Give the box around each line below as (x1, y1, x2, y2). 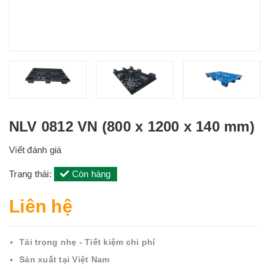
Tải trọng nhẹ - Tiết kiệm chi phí (19, 237, 156, 247)
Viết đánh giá (9, 145, 62, 155)
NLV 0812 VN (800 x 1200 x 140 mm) (9, 118, 255, 134)
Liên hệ (9, 196, 73, 216)
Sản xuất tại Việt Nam (19, 254, 110, 264)
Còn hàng (69, 169, 111, 179)
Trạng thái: (9, 169, 54, 179)
